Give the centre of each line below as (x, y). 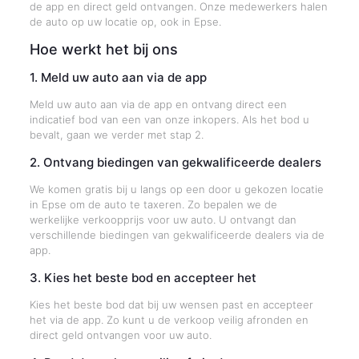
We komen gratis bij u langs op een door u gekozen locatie (176, 189)
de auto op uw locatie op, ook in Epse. (125, 22)
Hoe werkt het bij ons (103, 49)
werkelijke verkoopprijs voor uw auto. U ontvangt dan (163, 220)
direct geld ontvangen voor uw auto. (120, 335)
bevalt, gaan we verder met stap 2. (116, 135)
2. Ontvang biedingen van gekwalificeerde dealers (175, 162)
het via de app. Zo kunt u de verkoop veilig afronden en (169, 320)
